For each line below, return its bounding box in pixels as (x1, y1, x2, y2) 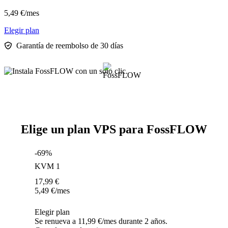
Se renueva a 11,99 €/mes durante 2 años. (35, 217, 167, 226)
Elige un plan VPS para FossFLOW (21, 123, 207, 136)
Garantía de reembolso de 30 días (16, 41, 123, 50)
